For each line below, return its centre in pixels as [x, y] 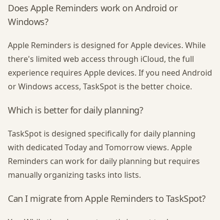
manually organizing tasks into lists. [74, 175]
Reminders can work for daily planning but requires [104, 161]
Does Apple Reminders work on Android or [93, 8]
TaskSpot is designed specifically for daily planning [102, 134]
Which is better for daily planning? [76, 110]
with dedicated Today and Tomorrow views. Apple [100, 147]
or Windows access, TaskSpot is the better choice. [100, 86]
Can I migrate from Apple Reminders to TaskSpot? [107, 198]
